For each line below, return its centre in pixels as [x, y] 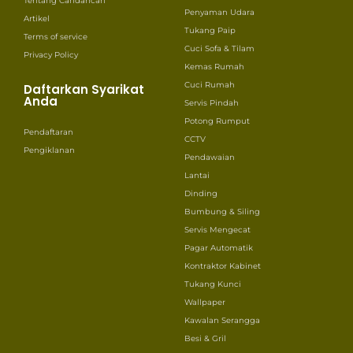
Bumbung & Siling [222, 211]
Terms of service [56, 36]
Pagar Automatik [219, 247]
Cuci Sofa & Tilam [219, 48]
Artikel [37, 18]
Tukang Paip [210, 30]
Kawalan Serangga [222, 320]
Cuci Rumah [210, 84]
